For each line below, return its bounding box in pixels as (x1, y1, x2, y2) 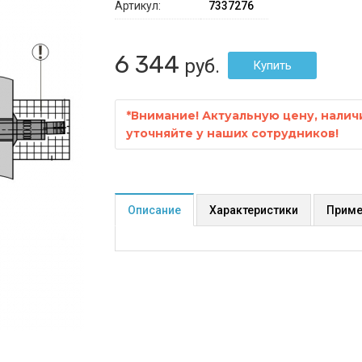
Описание (127, 204, 181, 217)
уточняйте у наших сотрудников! (125, 126, 339, 141)
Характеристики (208, 204, 298, 217)
